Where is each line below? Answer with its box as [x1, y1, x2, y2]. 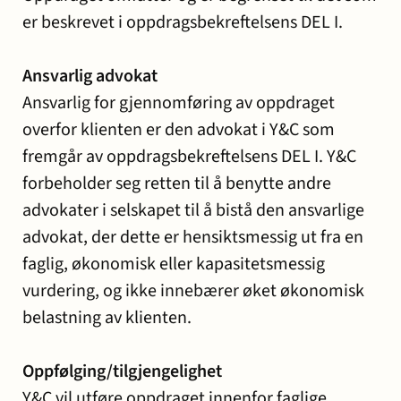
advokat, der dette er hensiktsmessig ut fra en [22, 225, 363, 250]
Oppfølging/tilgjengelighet [22, 359, 222, 384]
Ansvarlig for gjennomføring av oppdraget [22, 90, 335, 115]
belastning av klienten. [22, 305, 192, 330]
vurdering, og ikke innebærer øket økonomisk [22, 278, 364, 303]
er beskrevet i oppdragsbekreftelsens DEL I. [22, 10, 343, 35]
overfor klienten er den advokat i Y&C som [22, 117, 335, 142]
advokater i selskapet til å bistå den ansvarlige [22, 198, 364, 223]
